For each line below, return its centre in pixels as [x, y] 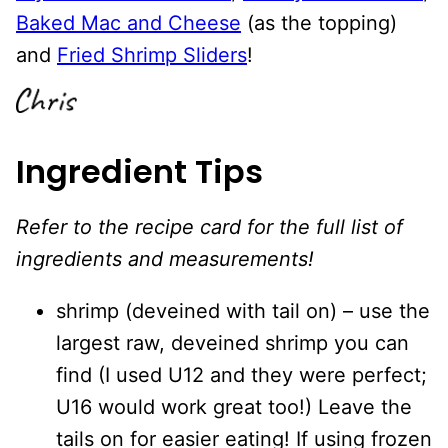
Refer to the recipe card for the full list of [209, 226]
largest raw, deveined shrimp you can [232, 342]
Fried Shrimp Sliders [152, 54]
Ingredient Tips [139, 171]
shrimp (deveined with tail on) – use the [243, 310]
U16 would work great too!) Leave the [234, 406]
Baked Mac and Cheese [128, 22]
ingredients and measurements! [165, 258]
